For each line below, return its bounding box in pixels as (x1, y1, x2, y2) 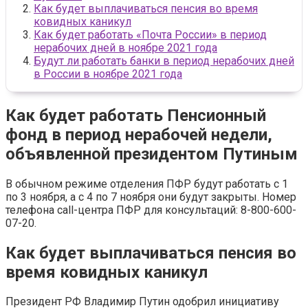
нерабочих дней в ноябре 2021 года (34, 41, 217, 54)
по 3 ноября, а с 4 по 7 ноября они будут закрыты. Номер (5, 190, 296, 203)
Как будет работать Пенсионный (5, 105, 266, 125)
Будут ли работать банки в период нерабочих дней (34, 54, 294, 67)
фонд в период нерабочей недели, (5, 124, 272, 144)
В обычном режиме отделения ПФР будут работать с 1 (5, 177, 288, 190)
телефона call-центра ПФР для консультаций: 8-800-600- (5, 203, 296, 217)
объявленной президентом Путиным (5, 144, 298, 164)
